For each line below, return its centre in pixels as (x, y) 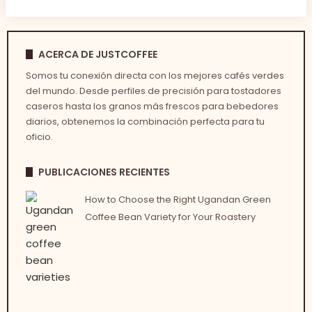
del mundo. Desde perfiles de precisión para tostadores (154, 91)
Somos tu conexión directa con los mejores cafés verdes (155, 76)
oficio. (39, 137)
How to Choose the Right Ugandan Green (178, 200)
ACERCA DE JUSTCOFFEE (98, 55)
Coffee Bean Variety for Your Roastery (170, 217)
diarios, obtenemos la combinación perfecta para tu (145, 122)
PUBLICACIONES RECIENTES (104, 172)
